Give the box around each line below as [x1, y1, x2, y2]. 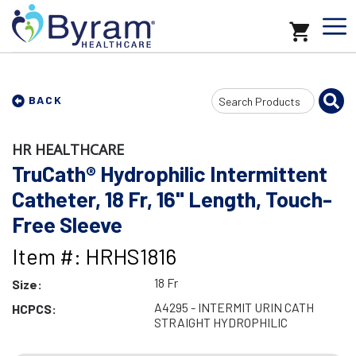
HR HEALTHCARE [12, 140, 124, 159]
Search [211, 91, 247, 107]
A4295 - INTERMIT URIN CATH [153, 300, 314, 315]
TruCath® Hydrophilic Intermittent [12, 161, 327, 186]
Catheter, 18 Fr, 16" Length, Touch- [12, 186, 332, 211]
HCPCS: [12, 301, 56, 316]
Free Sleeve [12, 211, 122, 237]
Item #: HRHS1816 [12, 243, 176, 269]
